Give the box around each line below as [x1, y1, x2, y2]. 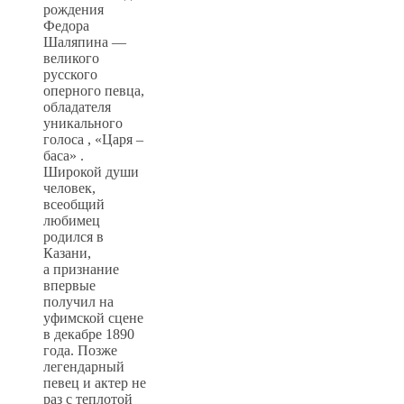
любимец [43, 212, 100, 228]
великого [43, 50, 99, 66]
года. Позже [43, 342, 117, 358]
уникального [43, 115, 123, 131]
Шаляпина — [43, 33, 126, 50]
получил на [43, 293, 114, 309]
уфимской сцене [43, 309, 143, 326]
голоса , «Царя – [43, 131, 143, 147]
